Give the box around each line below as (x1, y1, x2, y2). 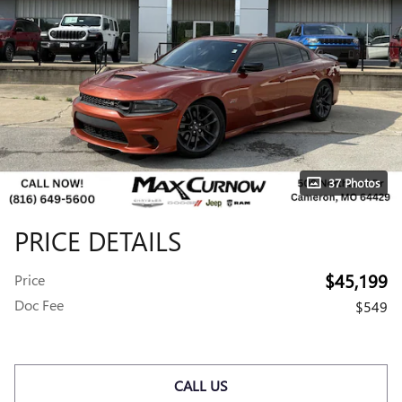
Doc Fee (14, 295, 64, 314)
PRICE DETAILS (14, 223, 181, 258)
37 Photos (328, 175, 380, 190)
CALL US (174, 376, 228, 396)
